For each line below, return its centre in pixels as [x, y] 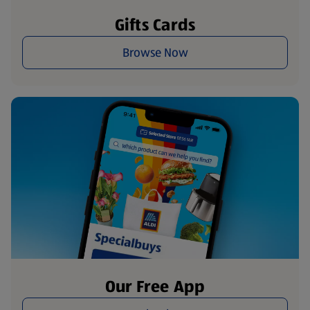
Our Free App [155, 287]
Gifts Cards [155, 25]
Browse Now [155, 53]
